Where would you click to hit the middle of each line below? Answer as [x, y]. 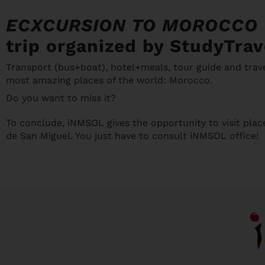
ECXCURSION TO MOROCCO [132, 25]
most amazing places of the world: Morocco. [109, 80]
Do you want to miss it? [61, 98]
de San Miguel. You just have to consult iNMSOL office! [132, 135]
